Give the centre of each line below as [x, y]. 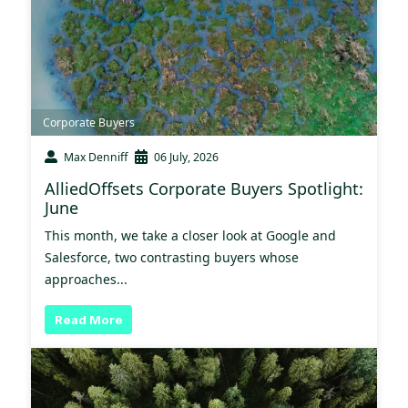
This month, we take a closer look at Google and [190, 235]
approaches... [86, 279]
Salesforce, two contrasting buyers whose [172, 257]
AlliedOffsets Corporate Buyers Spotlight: [204, 188]
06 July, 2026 [186, 157]
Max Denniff [96, 157]
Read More [88, 319]
